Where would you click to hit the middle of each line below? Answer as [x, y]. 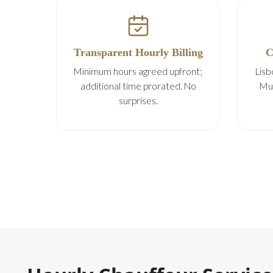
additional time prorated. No [138, 86]
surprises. [138, 101]
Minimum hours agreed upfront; [138, 71]
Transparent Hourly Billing [138, 52]
